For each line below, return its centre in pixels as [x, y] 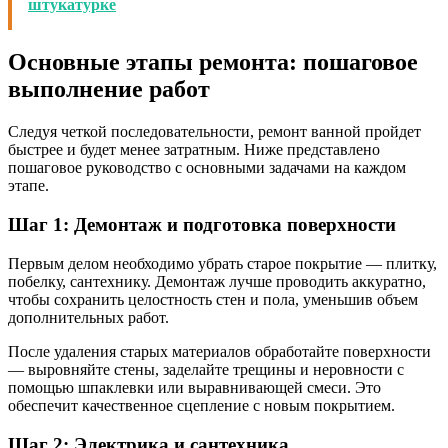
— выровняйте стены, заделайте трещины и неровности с [206, 369]
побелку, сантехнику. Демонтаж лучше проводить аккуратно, [217, 281]
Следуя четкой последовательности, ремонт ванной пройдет [214, 132]
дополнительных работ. [88, 317]
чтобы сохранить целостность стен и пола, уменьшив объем [213, 299]
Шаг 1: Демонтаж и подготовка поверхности [202, 225]
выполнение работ [109, 89]
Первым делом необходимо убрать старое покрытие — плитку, [222, 263]
